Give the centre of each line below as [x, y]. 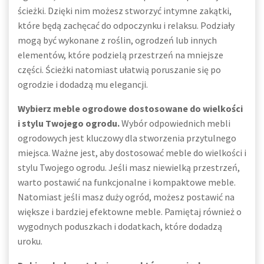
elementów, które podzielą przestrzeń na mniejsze [121, 55]
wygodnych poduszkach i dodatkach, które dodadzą [120, 226]
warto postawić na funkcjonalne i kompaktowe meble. [127, 182]
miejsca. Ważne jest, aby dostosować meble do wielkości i [132, 153]
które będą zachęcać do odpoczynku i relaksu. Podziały [126, 25]
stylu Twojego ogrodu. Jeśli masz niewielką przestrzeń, [129, 167]
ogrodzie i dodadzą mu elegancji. [83, 84]
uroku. [30, 241]
